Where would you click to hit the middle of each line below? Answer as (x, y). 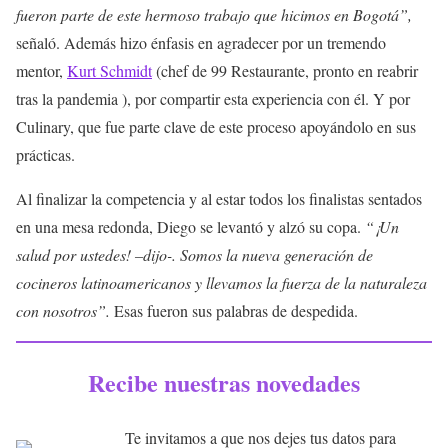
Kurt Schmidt (109, 70)
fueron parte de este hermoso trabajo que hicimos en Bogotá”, (214, 14)
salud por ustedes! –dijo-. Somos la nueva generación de (194, 254)
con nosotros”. (63, 310)
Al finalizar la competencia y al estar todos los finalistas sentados (219, 198)
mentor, (41, 70)
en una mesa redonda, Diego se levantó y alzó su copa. (190, 226)
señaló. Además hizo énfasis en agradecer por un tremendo (201, 42)
